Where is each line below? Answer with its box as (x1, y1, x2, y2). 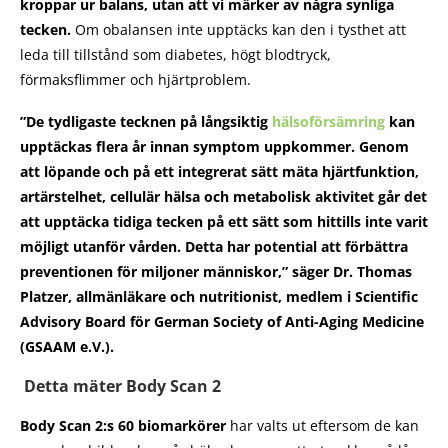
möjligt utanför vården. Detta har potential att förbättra (20, 236, 408, 256)
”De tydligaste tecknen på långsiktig (20, 111, 272, 131)
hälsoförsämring (272, 111, 385, 131)
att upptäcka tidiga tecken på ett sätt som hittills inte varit (20, 211, 428, 231)
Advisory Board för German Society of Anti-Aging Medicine (20, 311, 424, 331)
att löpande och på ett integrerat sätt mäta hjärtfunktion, (20, 161, 419, 181)
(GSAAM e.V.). (20, 336, 114, 356)
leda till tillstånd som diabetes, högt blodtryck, (20, 44, 331, 64)
